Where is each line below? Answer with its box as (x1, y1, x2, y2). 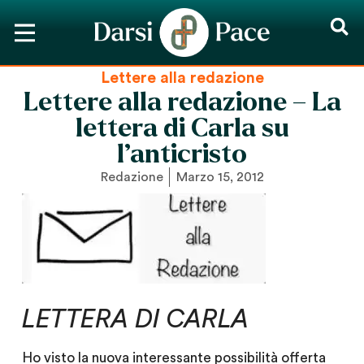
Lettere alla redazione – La (23, 89, 341, 116)
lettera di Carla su (75, 115, 289, 142)
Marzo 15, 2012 (175, 171, 264, 184)
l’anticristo (117, 141, 247, 168)
